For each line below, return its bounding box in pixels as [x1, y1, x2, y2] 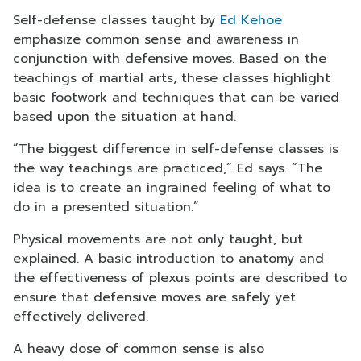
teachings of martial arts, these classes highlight [13, 68, 330, 88]
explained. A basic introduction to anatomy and [13, 249, 324, 268]
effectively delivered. [13, 307, 148, 326]
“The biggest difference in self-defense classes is [13, 139, 338, 159]
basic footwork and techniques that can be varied [13, 88, 339, 107]
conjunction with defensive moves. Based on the [13, 49, 326, 68]
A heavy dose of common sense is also [13, 339, 264, 359]
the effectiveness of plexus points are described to [13, 268, 347, 288]
